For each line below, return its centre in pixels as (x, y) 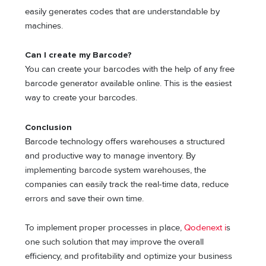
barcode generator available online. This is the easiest (129, 84)
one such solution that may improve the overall (115, 242)
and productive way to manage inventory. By (110, 156)
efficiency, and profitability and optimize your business (129, 256)
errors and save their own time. (86, 198)
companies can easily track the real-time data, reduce (127, 184)
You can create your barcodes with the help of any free (130, 69)
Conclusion (49, 127)
